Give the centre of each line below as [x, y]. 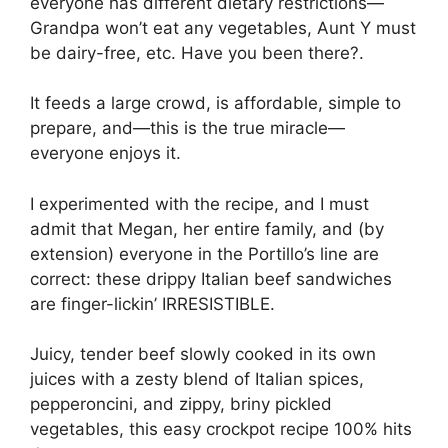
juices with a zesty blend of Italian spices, [197, 379]
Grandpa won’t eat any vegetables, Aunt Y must [223, 27]
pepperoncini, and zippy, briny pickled [181, 404]
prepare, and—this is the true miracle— [187, 128]
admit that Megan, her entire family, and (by [207, 228]
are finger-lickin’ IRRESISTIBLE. [152, 303]
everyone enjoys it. [105, 153]
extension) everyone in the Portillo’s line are [204, 253]
